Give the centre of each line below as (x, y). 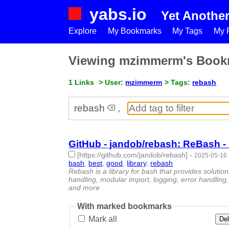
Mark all (102, 219)
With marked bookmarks (125, 206)
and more (84, 187)
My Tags (188, 31)
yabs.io (118, 14)
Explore (83, 31)
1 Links (82, 82)
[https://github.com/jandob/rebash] (133, 155)
